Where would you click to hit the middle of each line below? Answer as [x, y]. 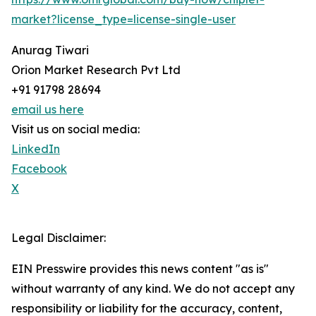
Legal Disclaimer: [59, 238]
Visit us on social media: [75, 129]
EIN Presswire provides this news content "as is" [140, 269]
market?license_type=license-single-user [123, 19]
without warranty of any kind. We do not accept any [153, 289]
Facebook [39, 169]
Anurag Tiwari [50, 50]
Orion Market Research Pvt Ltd [96, 70]
